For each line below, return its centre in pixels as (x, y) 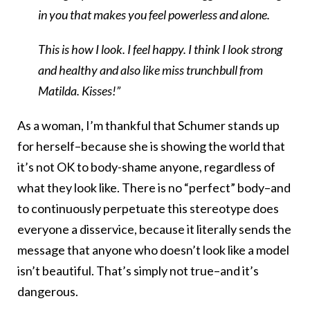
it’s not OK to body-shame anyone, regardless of (146, 167)
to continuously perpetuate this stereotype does (148, 209)
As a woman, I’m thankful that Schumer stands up (148, 126)
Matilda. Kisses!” (79, 91)
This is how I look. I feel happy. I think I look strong (160, 49)
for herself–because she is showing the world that (151, 146)
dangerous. (48, 292)
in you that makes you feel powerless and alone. (154, 15)
